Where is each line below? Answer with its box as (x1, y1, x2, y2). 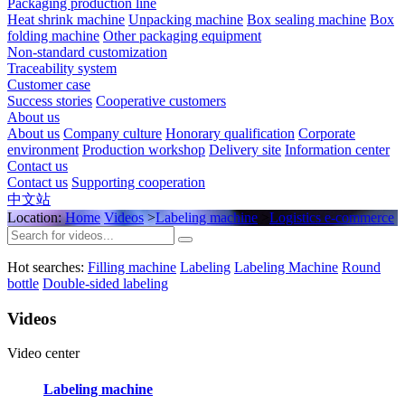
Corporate (298, 125, 355, 141)
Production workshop (82, 141, 205, 157)
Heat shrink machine (7, 11, 125, 27)
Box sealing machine (247, 11, 366, 27)
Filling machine (88, 259, 176, 275)
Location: (7, 209, 65, 225)
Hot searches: (7, 259, 84, 275)
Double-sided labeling (42, 275, 168, 291)
